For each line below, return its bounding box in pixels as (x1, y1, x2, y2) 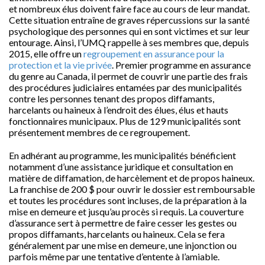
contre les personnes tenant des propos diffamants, (9, 93, 214, 104)
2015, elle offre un (9, 48, 83, 59)
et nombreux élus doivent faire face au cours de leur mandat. (9, 3, 250, 14)
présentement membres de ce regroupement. (9, 127, 190, 138)
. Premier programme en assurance (112, 59, 251, 70)
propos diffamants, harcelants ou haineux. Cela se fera (9, 228, 225, 240)
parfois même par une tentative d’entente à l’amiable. (9, 251, 219, 262)
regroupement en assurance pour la (83, 48, 224, 59)
